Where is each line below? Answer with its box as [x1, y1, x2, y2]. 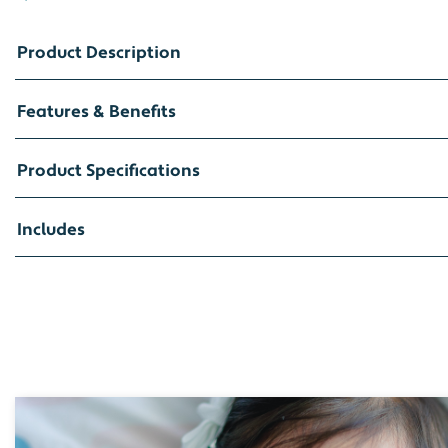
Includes [17, 218, 85, 241]
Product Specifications [17, 159, 200, 182]
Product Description [17, 41, 181, 64]
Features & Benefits [17, 100, 176, 123]
